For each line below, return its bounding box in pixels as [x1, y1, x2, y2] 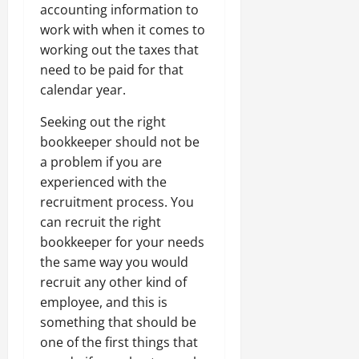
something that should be [40, 313, 196, 331]
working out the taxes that [40, 40, 199, 58]
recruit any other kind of [40, 272, 187, 291]
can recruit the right [40, 212, 161, 231]
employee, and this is [40, 292, 167, 311]
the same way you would [40, 252, 188, 271]
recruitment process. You [40, 192, 194, 211]
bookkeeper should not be [40, 132, 200, 151]
